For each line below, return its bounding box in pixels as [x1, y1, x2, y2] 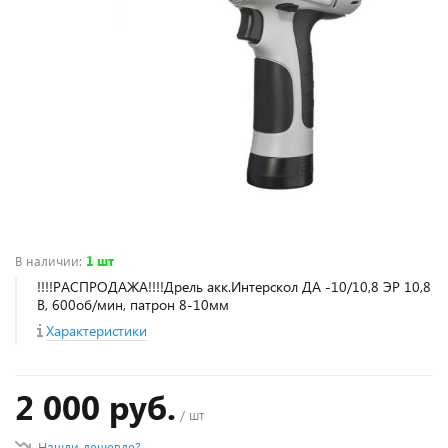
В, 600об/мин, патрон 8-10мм [37, 294, 229, 314]
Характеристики [46, 320, 147, 340]
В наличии [15, 251, 79, 269]
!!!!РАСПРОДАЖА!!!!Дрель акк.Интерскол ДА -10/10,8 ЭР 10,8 [37, 276, 431, 296]
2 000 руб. [15, 383, 176, 429]
